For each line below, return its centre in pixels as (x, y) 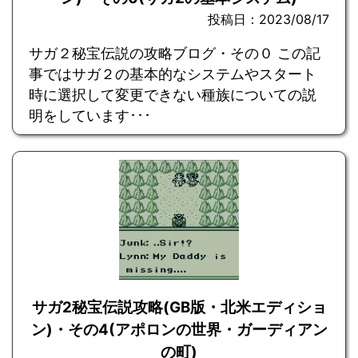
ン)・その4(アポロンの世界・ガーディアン (179, 330)
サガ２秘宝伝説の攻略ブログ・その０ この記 (175, 54)
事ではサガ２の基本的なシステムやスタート (173, 74)
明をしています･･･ (90, 116)
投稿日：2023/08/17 (268, 20)
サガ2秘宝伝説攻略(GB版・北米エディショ (179, 308)
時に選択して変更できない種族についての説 (173, 95)
